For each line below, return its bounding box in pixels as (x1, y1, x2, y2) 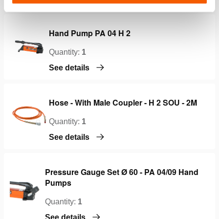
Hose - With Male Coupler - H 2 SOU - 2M (49, 96, 197, 108)
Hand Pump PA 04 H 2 (49, 27, 131, 39)
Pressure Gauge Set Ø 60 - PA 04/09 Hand (45, 166, 199, 177)
